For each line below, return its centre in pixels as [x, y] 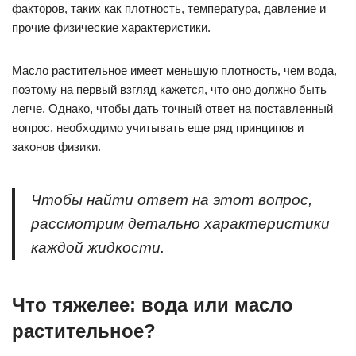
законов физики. [56, 147]
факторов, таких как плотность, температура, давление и [169, 8]
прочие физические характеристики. [111, 27]
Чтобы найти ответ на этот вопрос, [172, 200]
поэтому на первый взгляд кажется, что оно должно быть [169, 89]
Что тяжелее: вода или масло [153, 305]
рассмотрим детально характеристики [180, 224]
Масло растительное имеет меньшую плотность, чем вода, [174, 70]
